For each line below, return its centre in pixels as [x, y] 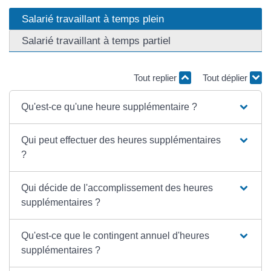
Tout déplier [226, 77]
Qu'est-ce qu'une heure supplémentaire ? [109, 107]
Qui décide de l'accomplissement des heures [117, 188]
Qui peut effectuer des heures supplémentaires [121, 140]
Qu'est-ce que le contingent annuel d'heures [116, 236]
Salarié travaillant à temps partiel [96, 40]
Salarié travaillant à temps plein [93, 18]
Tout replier [156, 77]
